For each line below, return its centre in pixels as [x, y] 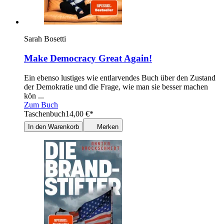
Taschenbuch [45, 113]
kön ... [34, 95]
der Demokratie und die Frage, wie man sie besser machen [116, 86]
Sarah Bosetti [45, 39]
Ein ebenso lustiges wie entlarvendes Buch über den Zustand [120, 77]
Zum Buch [41, 104]
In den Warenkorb [53, 126]
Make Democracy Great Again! [88, 58]
